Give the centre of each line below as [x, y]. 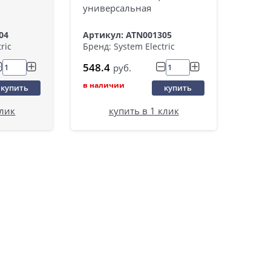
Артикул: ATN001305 [128, 35]
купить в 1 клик [144, 110]
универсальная [117, 8]
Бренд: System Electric [129, 47]
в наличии [104, 85]
